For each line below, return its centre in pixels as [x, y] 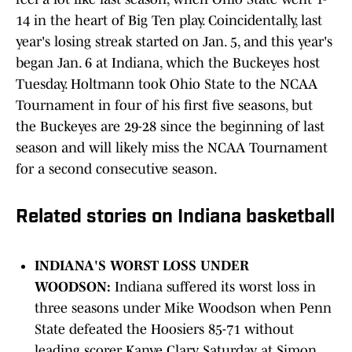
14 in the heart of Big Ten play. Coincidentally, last [169, 21]
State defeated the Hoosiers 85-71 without [164, 330]
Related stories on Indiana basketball [175, 218]
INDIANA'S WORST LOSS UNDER [142, 266]
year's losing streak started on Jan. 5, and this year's [174, 42]
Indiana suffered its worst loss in [215, 287]
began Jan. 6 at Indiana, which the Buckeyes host [168, 63]
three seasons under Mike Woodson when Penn [183, 308]
